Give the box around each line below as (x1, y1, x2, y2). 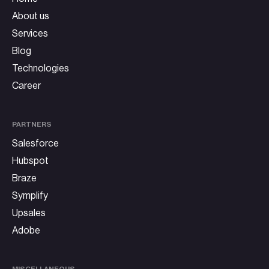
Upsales (12, 208, 46, 219)
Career (12, 81, 41, 91)
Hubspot (12, 156, 49, 166)
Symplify (12, 191, 48, 201)
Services (12, 29, 48, 39)
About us (12, 11, 49, 22)
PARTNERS (12, 121, 52, 128)
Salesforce (12, 139, 59, 149)
